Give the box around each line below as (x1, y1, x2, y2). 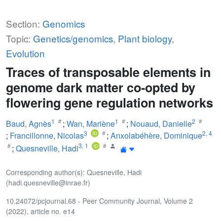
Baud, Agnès (6, 117, 51, 129)
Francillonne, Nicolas (10, 129, 84, 141)
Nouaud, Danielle (130, 117, 192, 129)
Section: (6, 16, 42, 30)
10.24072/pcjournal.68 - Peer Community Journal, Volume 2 (6, 195, 193, 206)
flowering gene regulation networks (6, 93, 213, 111)
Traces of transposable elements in (6, 63, 211, 81)
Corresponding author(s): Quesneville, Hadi (6, 167, 142, 177)
